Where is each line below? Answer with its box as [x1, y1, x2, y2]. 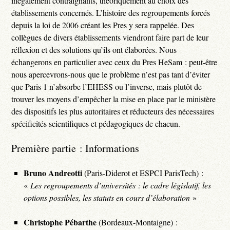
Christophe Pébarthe [24, 216, 97, 228]
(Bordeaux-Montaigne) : [97, 216, 178, 227]
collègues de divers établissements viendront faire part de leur [11, 31, 209, 43]
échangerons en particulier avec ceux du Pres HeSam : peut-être [11, 56, 218, 67]
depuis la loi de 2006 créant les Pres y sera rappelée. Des [11, 19, 195, 30]
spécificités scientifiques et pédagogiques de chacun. [11, 118, 181, 129]
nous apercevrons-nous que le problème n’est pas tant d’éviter [11, 68, 210, 80]
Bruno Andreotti [24, 166, 83, 179]
